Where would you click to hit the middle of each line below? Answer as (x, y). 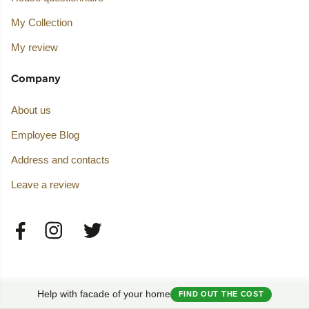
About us (31, 110)
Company (36, 78)
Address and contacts (60, 160)
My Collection (41, 22)
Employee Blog (45, 135)
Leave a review (45, 185)
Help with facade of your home (104, 294)
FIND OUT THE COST (221, 294)
